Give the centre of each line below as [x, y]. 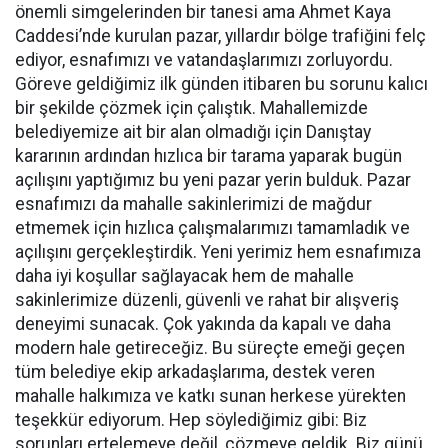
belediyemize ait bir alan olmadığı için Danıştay [193, 132]
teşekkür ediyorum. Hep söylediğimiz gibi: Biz [191, 420]
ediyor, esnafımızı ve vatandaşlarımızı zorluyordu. [204, 60]
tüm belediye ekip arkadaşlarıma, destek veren [195, 372]
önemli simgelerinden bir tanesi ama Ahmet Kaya [203, 12]
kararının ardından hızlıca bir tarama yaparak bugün [208, 156]
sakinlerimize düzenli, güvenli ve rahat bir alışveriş [207, 300]
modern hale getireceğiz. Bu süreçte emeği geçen [210, 348]
